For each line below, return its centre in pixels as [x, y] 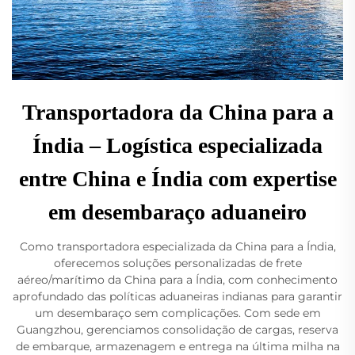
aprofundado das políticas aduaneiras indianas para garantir [177, 297]
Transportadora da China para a [177, 113]
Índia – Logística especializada [177, 146]
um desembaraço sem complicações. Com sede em [177, 313]
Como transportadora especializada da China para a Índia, [177, 247]
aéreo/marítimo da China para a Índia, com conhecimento [177, 280]
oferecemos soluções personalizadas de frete [177, 263]
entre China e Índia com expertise [177, 179]
